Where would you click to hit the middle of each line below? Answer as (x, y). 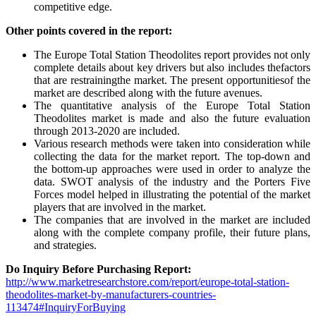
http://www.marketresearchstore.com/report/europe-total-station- (147, 281)
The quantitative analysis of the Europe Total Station (172, 105)
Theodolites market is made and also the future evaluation (172, 118)
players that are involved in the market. (120, 207)
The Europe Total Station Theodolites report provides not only (172, 54)
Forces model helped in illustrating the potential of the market (172, 194)
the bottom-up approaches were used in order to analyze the (172, 169)
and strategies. (65, 245)
